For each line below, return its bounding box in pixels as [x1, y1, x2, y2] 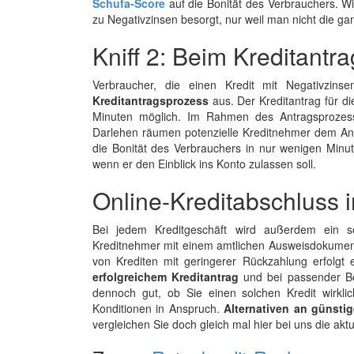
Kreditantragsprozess [92, 92, 209, 108]
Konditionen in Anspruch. [92, 300, 224, 316]
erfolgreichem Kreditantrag [92, 269, 239, 284]
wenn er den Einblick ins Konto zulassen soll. [92, 156, 316, 171]
